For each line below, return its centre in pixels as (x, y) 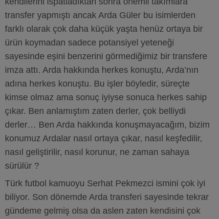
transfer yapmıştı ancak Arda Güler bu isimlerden (100, 15)
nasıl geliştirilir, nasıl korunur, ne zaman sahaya (97, 152)
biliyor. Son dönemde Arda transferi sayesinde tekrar (107, 197)
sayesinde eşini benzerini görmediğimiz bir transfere (106, 56)
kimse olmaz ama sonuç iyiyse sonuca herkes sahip (106, 97)
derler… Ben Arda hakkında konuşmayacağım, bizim (107, 125)
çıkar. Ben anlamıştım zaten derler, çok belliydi (95, 111)
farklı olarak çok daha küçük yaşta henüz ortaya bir (104, 29)
